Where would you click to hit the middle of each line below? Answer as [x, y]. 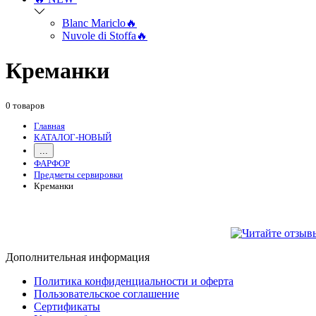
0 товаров [25, 106]
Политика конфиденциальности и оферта [134, 281]
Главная [49, 126]
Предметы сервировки [78, 175]
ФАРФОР [52, 164]
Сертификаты [67, 307]
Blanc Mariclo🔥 [99, 23]
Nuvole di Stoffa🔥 [105, 36]
